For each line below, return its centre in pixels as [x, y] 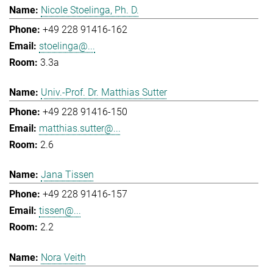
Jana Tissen [67, 175]
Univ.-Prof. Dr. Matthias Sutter [104, 92]
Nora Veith [63, 257]
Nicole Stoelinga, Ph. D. [90, 10]
